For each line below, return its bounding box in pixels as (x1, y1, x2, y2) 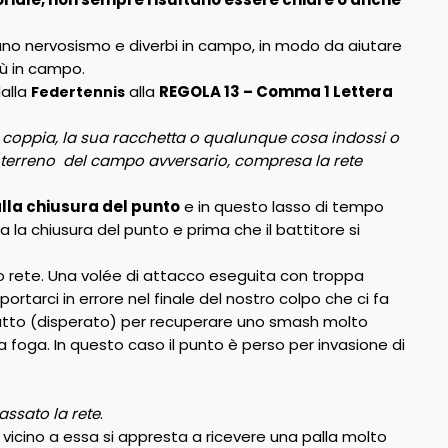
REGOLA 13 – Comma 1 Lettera (158, 81, 393, 102)
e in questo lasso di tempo (179, 196, 384, 217)
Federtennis (30, 82, 125, 102)
